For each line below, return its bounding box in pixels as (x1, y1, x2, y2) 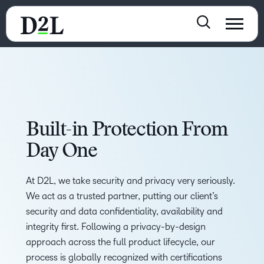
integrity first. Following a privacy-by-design (26, 222, 206, 232)
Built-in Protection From (26, 121, 228, 141)
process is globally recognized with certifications (26, 252, 222, 262)
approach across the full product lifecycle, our (26, 237, 215, 247)
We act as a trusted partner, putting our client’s (26, 191, 218, 201)
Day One (26, 142, 97, 162)
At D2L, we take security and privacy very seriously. (26, 176, 235, 186)
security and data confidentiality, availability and (26, 206, 223, 216)
